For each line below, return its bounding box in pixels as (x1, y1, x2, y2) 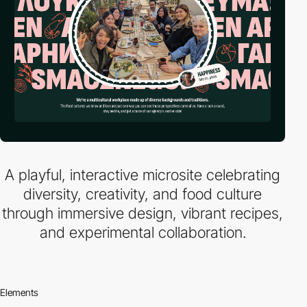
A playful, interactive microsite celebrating (5, 166, 280, 184)
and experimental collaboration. (39, 223, 246, 241)
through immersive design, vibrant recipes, (2, 204, 283, 222)
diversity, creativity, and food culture (23, 185, 262, 203)
